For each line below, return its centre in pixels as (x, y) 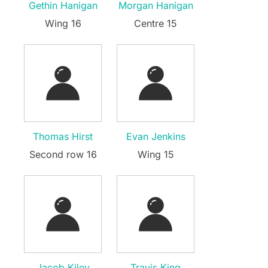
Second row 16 (63, 154)
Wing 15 (156, 154)
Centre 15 (156, 23)
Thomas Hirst (63, 136)
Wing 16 (63, 23)
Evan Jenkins (156, 136)
